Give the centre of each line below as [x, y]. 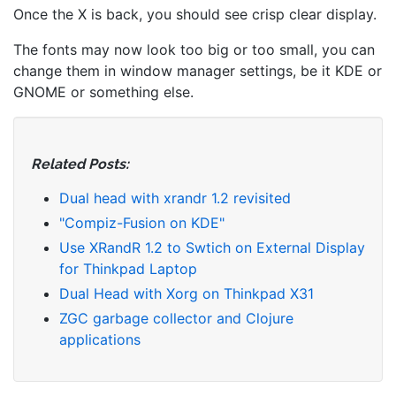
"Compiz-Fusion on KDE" [142, 223]
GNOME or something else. [103, 92]
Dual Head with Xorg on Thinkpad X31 [187, 293]
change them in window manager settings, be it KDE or [198, 71]
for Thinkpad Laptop [128, 269]
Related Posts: [80, 164]
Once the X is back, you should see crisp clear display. [195, 14]
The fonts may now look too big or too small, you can [194, 49]
